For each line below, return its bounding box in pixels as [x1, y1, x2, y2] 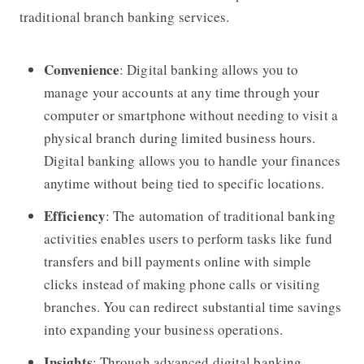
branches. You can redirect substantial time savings [43, 297, 342, 316]
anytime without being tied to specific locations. [43, 173, 324, 193]
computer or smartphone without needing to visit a [43, 105, 338, 124]
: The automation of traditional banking [105, 206, 336, 225]
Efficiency [43, 205, 106, 226]
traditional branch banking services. [19, 6, 230, 26]
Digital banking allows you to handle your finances [43, 150, 340, 170]
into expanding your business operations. [43, 319, 283, 339]
